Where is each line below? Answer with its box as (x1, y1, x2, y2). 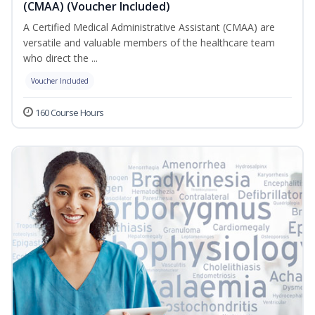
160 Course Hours (35, 106, 104, 120)
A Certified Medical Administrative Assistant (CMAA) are (23, 20, 275, 34)
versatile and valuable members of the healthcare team (23, 36, 275, 50)
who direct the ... (23, 51, 98, 65)
